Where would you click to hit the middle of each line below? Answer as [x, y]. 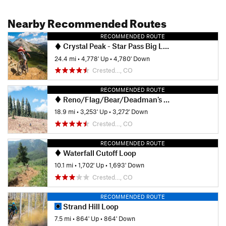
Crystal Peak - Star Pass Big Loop [112, 46]
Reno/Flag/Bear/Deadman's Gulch [112, 100]
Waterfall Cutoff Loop [99, 153]
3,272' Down [130, 112]
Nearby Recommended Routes [87, 22]
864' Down [120, 219]
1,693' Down [127, 165]
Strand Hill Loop [90, 206]
